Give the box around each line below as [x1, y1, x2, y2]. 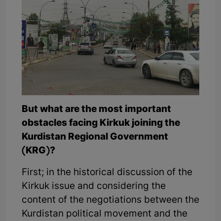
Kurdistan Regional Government [22, 131, 168, 144]
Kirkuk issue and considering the [22, 180, 166, 193]
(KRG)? [22, 145, 55, 157]
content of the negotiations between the [22, 194, 199, 207]
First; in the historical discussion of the [22, 166, 192, 179]
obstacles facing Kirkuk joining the [22, 117, 180, 130]
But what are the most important [22, 103, 171, 116]
